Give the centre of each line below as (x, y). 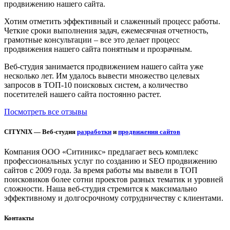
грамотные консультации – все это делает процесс (92, 40)
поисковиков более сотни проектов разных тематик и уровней (114, 180)
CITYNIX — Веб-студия (41, 132)
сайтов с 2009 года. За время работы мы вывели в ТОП (101, 170)
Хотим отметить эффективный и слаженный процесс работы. (112, 21)
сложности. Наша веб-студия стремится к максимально (101, 189)
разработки (94, 132)
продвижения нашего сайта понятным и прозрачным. (98, 49)
